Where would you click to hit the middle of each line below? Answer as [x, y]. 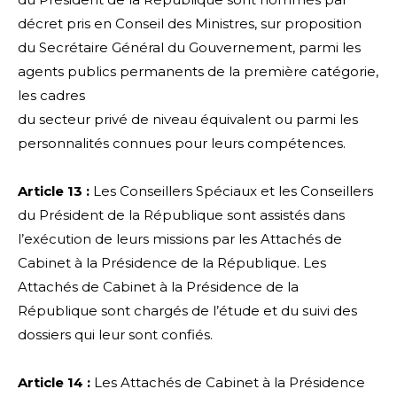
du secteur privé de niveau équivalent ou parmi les [188, 120]
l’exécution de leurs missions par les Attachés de [180, 239]
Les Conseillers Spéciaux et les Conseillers [231, 191]
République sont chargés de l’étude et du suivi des [187, 311]
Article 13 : [54, 191]
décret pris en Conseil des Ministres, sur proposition [190, 24]
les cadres [51, 96]
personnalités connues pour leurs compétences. [182, 144]
